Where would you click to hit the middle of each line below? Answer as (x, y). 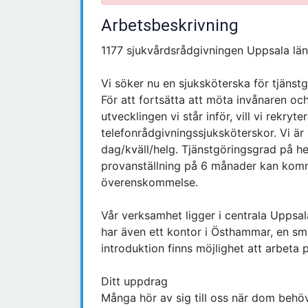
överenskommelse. (150, 183)
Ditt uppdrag (134, 282)
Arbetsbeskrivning (170, 26)
